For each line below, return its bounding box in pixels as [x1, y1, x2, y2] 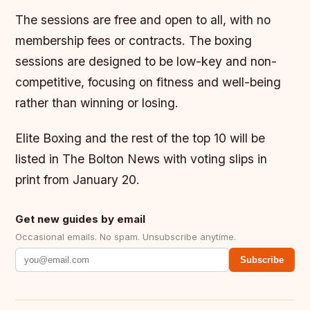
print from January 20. [15, 172, 140, 187]
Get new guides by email [15, 212, 146, 226]
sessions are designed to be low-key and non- [15, 53, 277, 69]
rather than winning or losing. [15, 95, 179, 110]
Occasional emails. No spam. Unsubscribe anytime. [15, 230, 237, 242]
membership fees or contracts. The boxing [15, 33, 253, 48]
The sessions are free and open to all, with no [15, 12, 271, 27]
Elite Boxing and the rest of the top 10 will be [15, 130, 266, 145]
